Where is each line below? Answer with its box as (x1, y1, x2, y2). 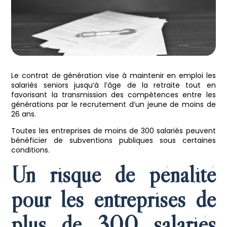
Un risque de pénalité (11, 160, 216, 188)
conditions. (11, 144, 50, 155)
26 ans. (11, 108, 36, 119)
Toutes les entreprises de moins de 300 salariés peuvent (11, 125, 216, 136)
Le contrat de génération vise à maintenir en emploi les (11, 70, 216, 81)
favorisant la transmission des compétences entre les (11, 89, 216, 100)
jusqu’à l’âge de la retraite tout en (68, 80, 216, 90)
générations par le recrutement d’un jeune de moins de (11, 99, 216, 109)
